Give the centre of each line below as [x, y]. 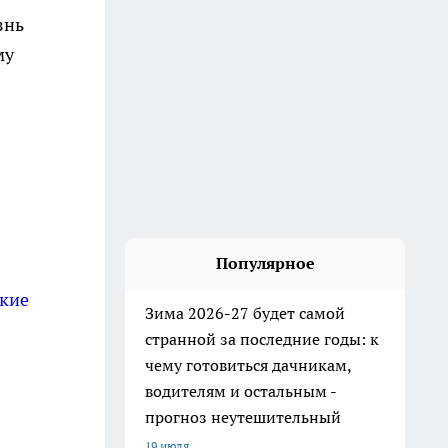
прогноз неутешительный [243, 417]
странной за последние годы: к [262, 339]
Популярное [265, 263]
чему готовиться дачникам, [248, 365]
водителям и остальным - [241, 391]
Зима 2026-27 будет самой [245, 313]
